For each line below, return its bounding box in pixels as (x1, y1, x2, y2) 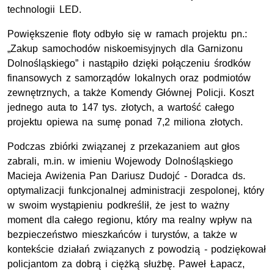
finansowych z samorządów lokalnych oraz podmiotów (7, 73, 251, 84)
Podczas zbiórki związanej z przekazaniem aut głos (7, 141, 240, 152)
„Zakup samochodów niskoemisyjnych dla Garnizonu (7, 43, 243, 54)
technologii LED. (7, 4, 81, 15)
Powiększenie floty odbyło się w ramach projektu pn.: (7, 29, 247, 40)
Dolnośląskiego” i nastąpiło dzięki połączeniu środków (7, 58, 251, 69)
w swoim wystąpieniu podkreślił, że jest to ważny (7, 200, 229, 211)
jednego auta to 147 (7, 102, 103, 113)
